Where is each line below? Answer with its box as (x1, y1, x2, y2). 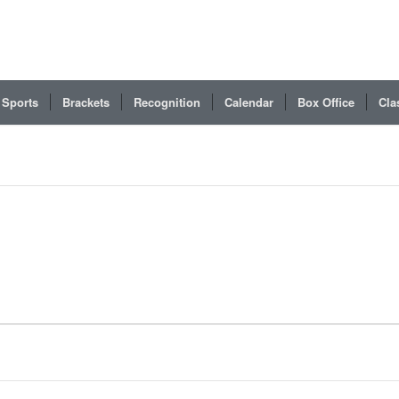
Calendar (224, 94, 273, 110)
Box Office (297, 94, 354, 110)
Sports (2, 94, 38, 110)
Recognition (134, 94, 200, 110)
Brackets (62, 94, 110, 110)
